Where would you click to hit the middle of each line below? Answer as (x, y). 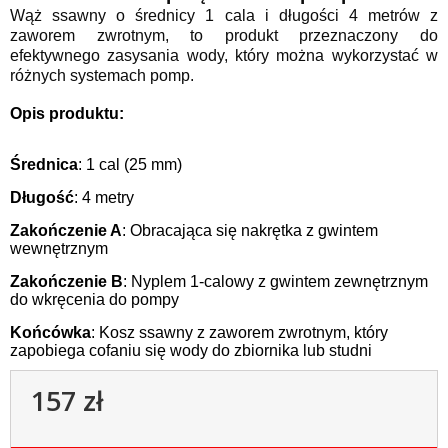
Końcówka (50, 333)
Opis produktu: (67, 114)
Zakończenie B (66, 282)
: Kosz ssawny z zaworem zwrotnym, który (239, 333)
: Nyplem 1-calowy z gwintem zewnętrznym (275, 282)
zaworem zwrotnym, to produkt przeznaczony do (224, 36)
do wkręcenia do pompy (94, 300)
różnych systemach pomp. (102, 76)
